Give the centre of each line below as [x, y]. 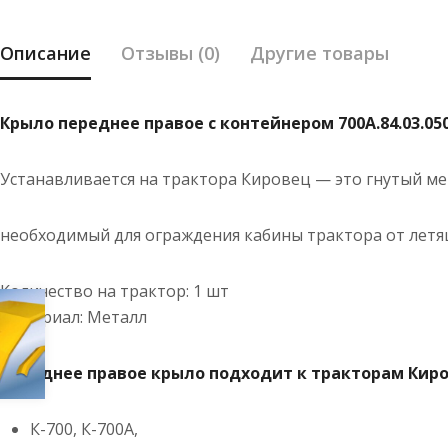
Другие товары [319, 53]
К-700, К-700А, [84, 429]
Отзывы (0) [170, 53]
